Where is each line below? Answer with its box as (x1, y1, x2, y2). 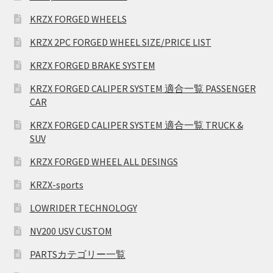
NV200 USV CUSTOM (29, 225, 112, 238)
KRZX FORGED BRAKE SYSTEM (29, 59, 155, 72)
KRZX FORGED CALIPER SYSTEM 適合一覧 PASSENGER (29, 82, 256, 95)
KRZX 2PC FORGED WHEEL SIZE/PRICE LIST (29, 36, 211, 49)
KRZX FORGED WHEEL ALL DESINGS (29, 155, 178, 168)
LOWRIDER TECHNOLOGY (29, 202, 137, 214)
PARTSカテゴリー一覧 (29, 248, 126, 261)
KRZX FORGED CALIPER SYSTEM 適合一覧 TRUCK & (29, 119, 243, 132)
